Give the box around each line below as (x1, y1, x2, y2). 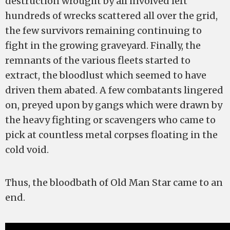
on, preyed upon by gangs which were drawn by (5, 99, 222, 111)
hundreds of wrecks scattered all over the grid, (5, 10, 218, 22)
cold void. (5, 144, 49, 156)
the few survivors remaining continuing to (5, 25, 202, 37)
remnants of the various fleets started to (5, 54, 190, 67)
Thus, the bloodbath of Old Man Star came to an (5, 177, 223, 189)
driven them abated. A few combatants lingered (5, 84, 223, 97)
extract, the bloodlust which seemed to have (5, 69, 206, 82)
